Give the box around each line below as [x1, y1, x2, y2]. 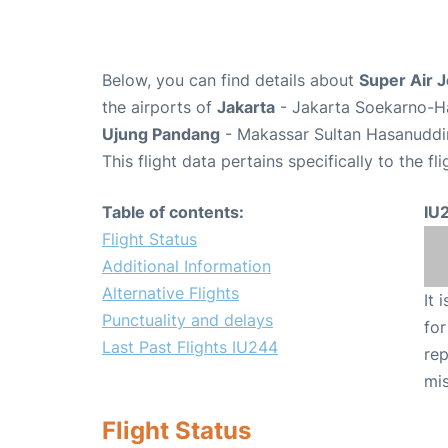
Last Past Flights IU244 [102, 337, 278, 358]
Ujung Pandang [102, 124, 220, 145]
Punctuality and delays [102, 310, 273, 331]
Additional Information [102, 256, 271, 277]
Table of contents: [102, 202, 244, 223]
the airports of [102, 97, 217, 118]
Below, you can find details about [102, 70, 359, 91]
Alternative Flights [102, 283, 239, 304]
